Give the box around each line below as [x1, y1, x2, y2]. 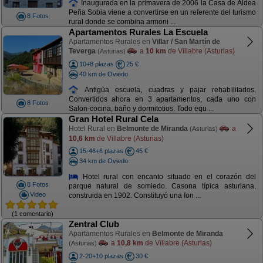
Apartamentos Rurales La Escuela [68, 27, 208, 37]
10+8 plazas [79, 60, 114, 68]
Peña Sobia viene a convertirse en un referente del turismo [68, 8, 256, 17]
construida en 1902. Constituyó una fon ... [68, 191, 201, 200]
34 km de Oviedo [79, 157, 128, 164]
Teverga [68, 47, 96, 55]
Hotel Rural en [68, 124, 117, 133]
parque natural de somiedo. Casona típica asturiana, [68, 182, 256, 191]
